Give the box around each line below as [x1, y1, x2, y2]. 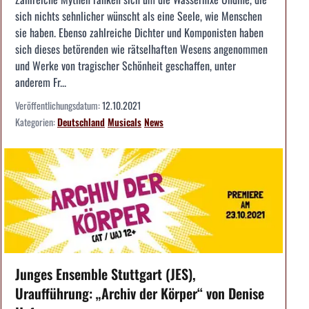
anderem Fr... [15, 74, 66, 91]
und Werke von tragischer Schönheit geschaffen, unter [15, 57, 236, 74]
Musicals [108, 114, 141, 130]
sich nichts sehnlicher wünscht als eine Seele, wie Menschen [15, 8, 262, 25]
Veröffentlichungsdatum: [15, 98, 102, 113]
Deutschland [57, 114, 105, 130]
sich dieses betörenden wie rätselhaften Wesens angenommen [15, 41, 268, 58]
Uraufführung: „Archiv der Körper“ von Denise [15, 282, 264, 303]
